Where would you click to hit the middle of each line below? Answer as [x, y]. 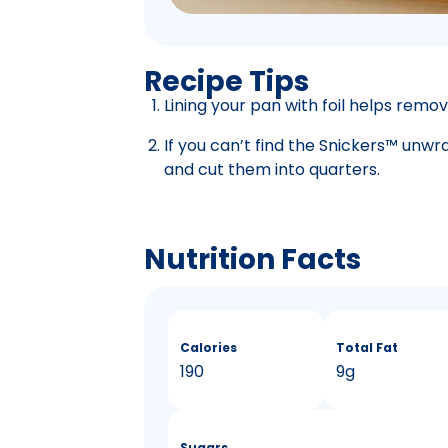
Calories [208, 347]
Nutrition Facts [252, 260]
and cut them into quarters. [272, 169]
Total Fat [367, 347]
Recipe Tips [226, 81]
